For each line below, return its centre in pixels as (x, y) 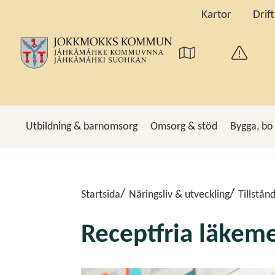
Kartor (216, 15)
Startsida (100, 195)
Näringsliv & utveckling (179, 195)
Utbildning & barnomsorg (82, 127)
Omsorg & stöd (184, 127)
